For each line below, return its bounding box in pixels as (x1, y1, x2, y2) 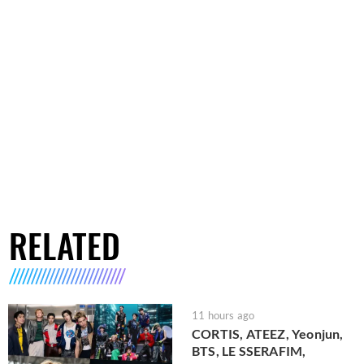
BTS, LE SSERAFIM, (192, 343, 306, 359)
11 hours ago (192, 309, 255, 323)
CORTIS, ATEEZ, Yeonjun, (192, 326, 344, 342)
